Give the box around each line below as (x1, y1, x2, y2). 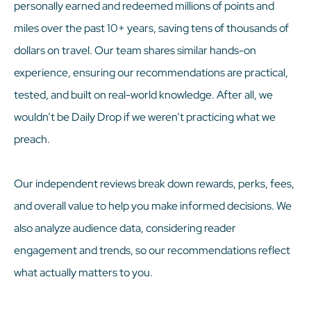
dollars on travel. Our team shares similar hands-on (14, 42, 256, 58)
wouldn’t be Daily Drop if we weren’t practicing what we (14, 109, 276, 124)
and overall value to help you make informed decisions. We (14, 198, 292, 213)
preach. (14, 131, 50, 146)
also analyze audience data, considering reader (14, 220, 236, 235)
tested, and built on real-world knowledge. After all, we (14, 87, 273, 102)
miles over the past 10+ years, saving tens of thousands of (14, 20, 289, 35)
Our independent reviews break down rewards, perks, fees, (14, 176, 294, 191)
